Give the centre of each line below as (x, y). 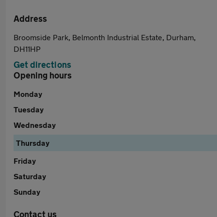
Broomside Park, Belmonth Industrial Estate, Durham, (105, 37)
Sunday (27, 192)
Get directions (42, 64)
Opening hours (43, 75)
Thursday (33, 143)
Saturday (30, 176)
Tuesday (29, 109)
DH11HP (27, 49)
